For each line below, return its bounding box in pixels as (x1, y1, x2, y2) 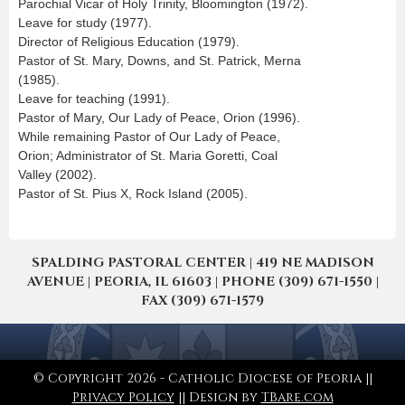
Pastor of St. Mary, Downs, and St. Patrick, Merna (18, 52, 301, 68)
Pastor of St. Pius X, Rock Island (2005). (18, 185, 248, 201)
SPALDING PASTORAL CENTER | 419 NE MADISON (31, 253, 374, 271)
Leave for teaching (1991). (18, 90, 170, 106)
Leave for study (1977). (18, 14, 152, 30)
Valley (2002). (18, 166, 97, 182)
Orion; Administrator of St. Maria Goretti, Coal (18, 147, 278, 163)
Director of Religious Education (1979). (18, 33, 240, 49)
